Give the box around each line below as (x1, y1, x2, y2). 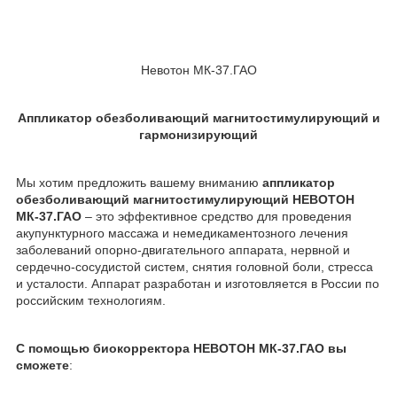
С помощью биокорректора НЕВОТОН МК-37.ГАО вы (16, 341, 346, 356)
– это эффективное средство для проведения (82, 209, 352, 224)
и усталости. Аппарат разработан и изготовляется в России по (16, 276, 379, 292)
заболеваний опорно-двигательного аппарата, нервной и (16, 243, 350, 258)
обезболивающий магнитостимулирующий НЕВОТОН (16, 192, 354, 207)
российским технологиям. (16, 293, 166, 308)
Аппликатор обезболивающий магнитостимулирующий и (17, 111, 380, 126)
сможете (16, 358, 69, 373)
